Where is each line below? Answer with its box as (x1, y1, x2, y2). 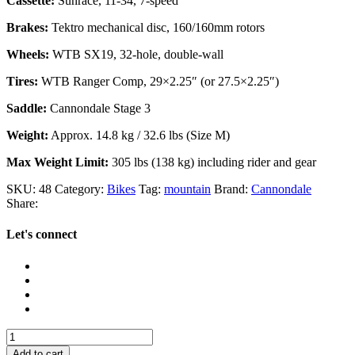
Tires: (6, 74, 38, 89)
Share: (6, 197, 38, 211)
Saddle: (6, 101, 47, 116)
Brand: (214, 182, 251, 197)
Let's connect (6, 227, 77, 242)
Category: (55, 182, 107, 197)
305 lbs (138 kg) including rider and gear (109, 155, 316, 170)
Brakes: (6, 21, 48, 35)
